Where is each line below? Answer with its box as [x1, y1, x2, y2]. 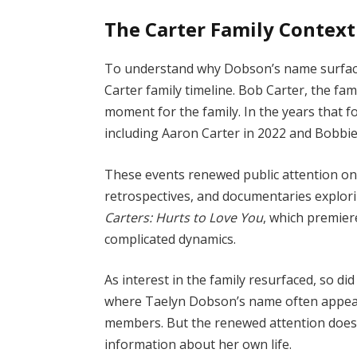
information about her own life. [104, 335, 292, 354]
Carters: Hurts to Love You [104, 208, 264, 226]
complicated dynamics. [104, 229, 237, 248]
